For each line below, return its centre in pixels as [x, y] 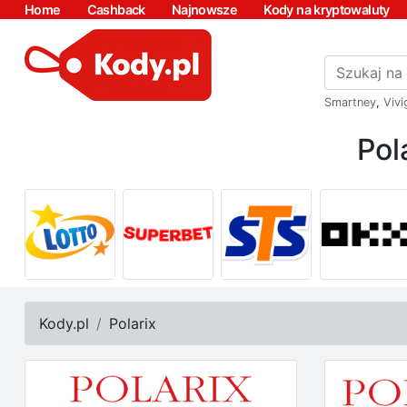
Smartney [350, 102]
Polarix [133, 323]
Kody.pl [64, 323]
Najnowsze [204, 10]
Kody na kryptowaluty [327, 10]
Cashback [116, 10]
